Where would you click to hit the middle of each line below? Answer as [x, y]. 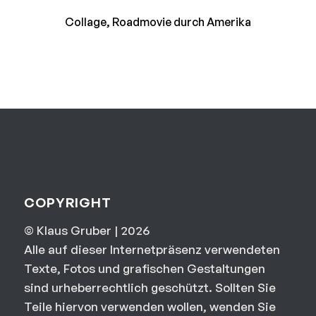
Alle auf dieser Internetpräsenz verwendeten [152, 249]
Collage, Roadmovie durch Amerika [158, 22]
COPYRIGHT [67, 202]
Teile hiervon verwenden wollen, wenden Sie [150, 306]
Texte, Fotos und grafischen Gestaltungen [144, 268]
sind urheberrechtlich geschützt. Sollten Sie [150, 287]
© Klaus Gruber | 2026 [86, 230]
